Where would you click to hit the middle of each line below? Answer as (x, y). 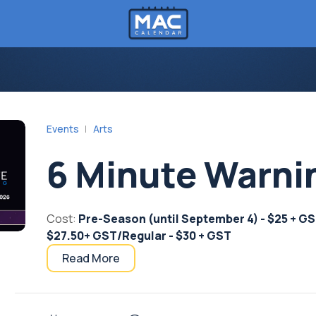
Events (62, 129)
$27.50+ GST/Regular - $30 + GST (139, 236)
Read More (91, 258)
